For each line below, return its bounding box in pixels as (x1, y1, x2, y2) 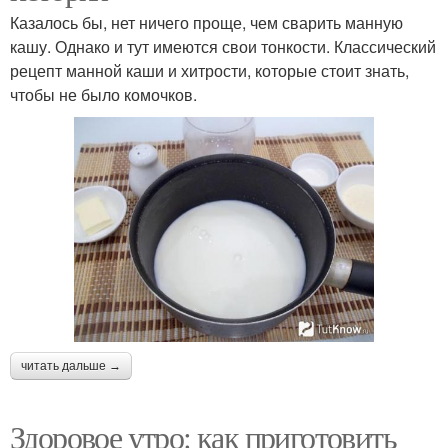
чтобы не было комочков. (10, 82, 197, 106)
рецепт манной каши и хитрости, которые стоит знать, (10, 58, 409, 82)
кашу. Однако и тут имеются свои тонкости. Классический (10, 34, 436, 58)
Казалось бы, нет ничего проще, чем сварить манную (10, 10, 403, 34)
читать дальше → (21, 358, 121, 373)
